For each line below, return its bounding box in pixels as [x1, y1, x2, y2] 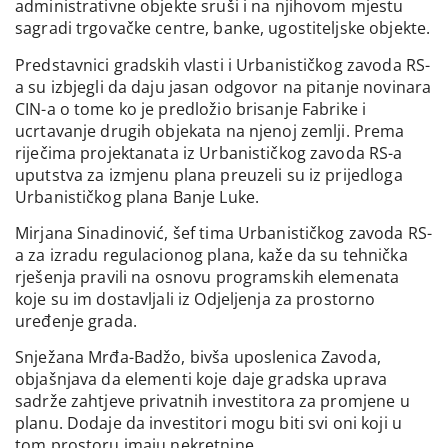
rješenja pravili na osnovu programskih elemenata [15, 265, 400, 288]
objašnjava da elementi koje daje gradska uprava [15, 368, 388, 391]
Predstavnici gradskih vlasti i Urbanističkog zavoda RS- [15, 53, 431, 76]
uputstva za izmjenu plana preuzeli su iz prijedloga [15, 163, 403, 186]
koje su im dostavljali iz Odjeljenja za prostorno [15, 287, 376, 310]
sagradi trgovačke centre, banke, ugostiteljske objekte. [15, 17, 431, 40]
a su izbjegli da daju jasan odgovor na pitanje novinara [15, 75, 432, 98]
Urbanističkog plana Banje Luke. [15, 185, 260, 208]
